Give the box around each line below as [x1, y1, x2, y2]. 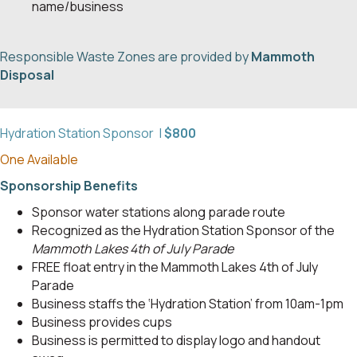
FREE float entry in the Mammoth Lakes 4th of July [32, 258, 318, 277]
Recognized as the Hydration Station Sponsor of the [32, 222, 335, 240]
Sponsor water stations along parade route [32, 203, 285, 222]
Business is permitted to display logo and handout [32, 331, 320, 350]
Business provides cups [32, 313, 172, 331]
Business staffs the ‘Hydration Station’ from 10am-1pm [32, 295, 343, 313]
